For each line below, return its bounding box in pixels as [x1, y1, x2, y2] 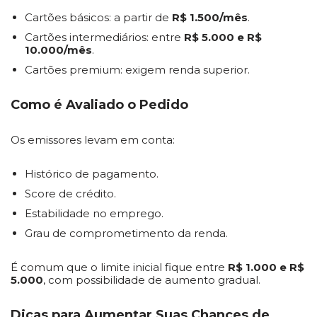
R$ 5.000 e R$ [184, 30, 262, 44]
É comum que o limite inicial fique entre [11, 260, 228, 274]
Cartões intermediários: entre [25, 30, 184, 44]
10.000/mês [25, 43, 92, 57]
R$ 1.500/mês [172, 11, 248, 24]
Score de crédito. [25, 187, 116, 200]
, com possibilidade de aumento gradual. [43, 273, 260, 287]
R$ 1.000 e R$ [228, 260, 304, 274]
